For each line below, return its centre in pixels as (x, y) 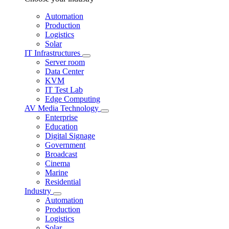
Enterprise (61, 118)
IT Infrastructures (53, 53)
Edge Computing (73, 99)
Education (61, 127)
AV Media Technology (63, 108)
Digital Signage (70, 136)
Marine (56, 173)
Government (65, 145)
